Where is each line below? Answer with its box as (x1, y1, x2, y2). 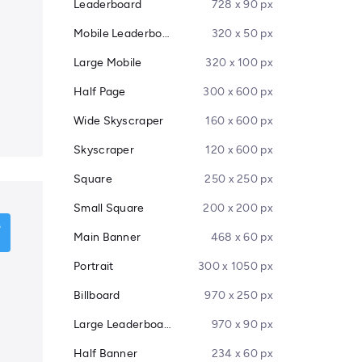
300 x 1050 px (198, 259, 273, 273)
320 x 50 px (211, 27, 273, 40)
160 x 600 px (205, 114, 273, 128)
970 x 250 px (204, 288, 273, 302)
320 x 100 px (205, 56, 273, 69)
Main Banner (74, 230, 141, 244)
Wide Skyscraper (74, 114, 164, 128)
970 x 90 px (211, 318, 273, 331)
